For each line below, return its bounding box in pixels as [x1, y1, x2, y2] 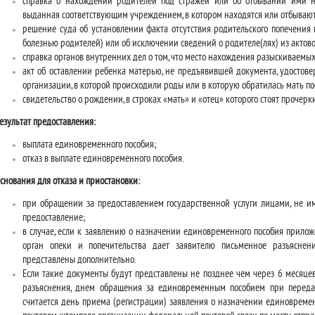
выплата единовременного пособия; [22, 139, 156, 152]
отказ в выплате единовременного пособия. [22, 153, 184, 166]
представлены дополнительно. [22, 254, 136, 267]
